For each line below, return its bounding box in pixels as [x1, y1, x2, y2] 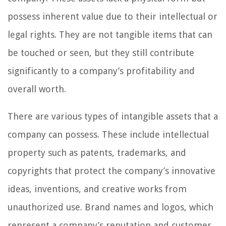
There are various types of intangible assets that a [8, 110, 218, 122]
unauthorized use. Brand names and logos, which [8, 201, 213, 212]
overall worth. [8, 83, 66, 94]
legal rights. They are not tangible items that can [8, 29, 212, 40]
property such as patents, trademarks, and [8, 147, 186, 158]
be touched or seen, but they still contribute [8, 47, 194, 58]
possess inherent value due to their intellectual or [8, 11, 217, 22]
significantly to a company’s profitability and [8, 65, 195, 76]
